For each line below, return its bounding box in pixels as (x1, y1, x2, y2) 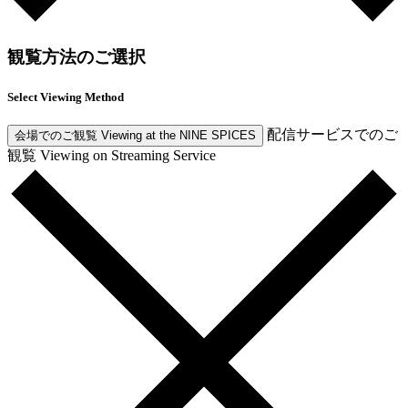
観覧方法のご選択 (7, 47, 146, 67)
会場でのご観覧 (15, 127, 97, 142)
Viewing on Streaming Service (40, 147, 216, 163)
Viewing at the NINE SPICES (101, 127, 256, 142)
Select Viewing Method (7, 89, 124, 104)
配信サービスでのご (267, 126, 398, 142)
